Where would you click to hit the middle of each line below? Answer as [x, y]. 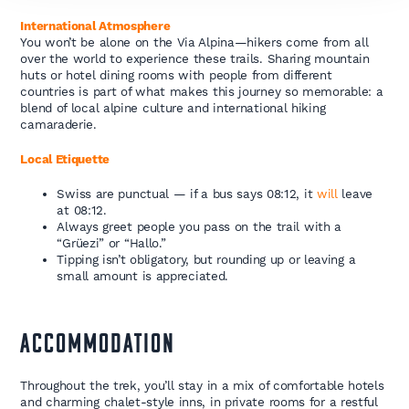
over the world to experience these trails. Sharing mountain [195, 59]
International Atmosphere [95, 26]
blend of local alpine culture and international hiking [173, 108]
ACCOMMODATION [98, 346]
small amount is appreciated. [143, 276]
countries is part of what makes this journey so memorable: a [202, 92]
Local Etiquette [65, 159]
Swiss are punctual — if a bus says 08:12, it [187, 194]
